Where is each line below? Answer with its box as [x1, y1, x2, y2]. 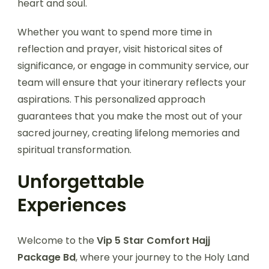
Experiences [17, 192, 127, 218]
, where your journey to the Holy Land [76, 250, 249, 264]
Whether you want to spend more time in [17, 25, 212, 39]
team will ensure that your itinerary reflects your [17, 75, 246, 89]
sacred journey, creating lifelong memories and [17, 125, 240, 140]
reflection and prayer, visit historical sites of [17, 41, 223, 56]
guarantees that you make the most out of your [17, 109, 243, 123]
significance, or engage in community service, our [17, 58, 249, 73]
